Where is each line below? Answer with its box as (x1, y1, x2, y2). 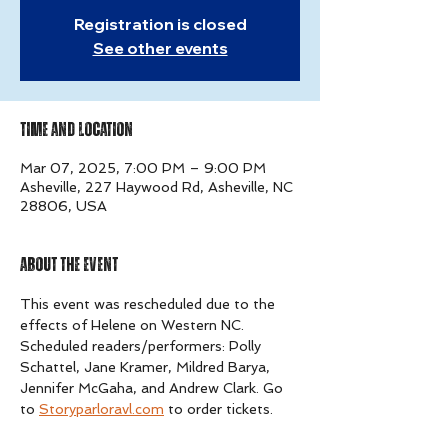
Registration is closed (73, 14, 247, 35)
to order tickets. (164, 401, 273, 418)
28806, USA (20, 198, 107, 215)
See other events (92, 38, 228, 59)
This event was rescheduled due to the (20, 296, 279, 313)
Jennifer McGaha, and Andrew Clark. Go (20, 380, 287, 397)
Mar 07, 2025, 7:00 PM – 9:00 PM (20, 160, 266, 177)
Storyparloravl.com (39, 401, 164, 418)
